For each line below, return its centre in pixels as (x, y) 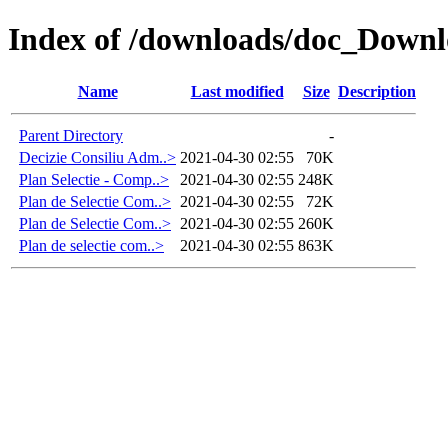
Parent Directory (71, 135)
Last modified (237, 91)
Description (377, 91)
